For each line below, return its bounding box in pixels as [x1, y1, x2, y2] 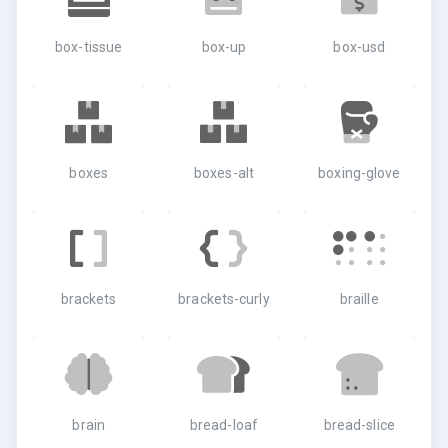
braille [339, 291, 379, 307]
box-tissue [55, 39, 123, 55]
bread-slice [323, 417, 395, 433]
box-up [201, 39, 247, 55]
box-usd [333, 39, 386, 55]
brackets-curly [178, 291, 270, 307]
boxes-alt [194, 165, 254, 181]
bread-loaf [189, 417, 258, 433]
